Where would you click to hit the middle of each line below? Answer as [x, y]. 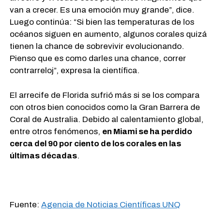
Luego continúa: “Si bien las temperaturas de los [102, 22]
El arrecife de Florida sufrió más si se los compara [105, 95]
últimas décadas [43, 155]
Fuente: [25, 204]
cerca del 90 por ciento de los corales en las [95, 143]
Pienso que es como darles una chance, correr [98, 59]
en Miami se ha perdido [147, 131]
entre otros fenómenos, [56, 131]
